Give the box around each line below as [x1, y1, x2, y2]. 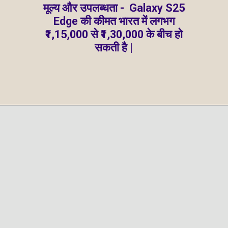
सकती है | [95, 41, 133, 54]
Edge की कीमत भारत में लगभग [53, 14, 175, 27]
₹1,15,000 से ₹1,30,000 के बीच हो [45, 27, 183, 41]
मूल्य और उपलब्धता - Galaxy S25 [43, 1, 185, 14]
